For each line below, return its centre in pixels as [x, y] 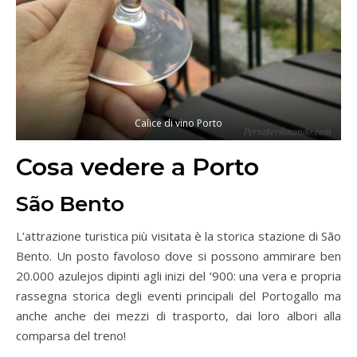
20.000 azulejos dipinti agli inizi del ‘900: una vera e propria [178, 275]
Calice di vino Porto [178, 124]
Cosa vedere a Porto [137, 167]
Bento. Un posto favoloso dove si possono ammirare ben [178, 255]
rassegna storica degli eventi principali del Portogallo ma [178, 295]
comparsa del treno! [71, 335]
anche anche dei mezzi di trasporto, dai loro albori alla [178, 315]
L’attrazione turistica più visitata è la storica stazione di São [178, 235]
